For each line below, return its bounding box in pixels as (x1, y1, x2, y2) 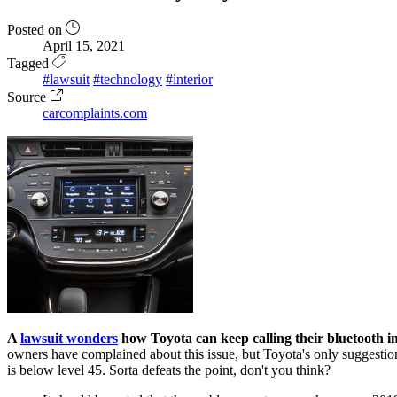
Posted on (7, 21, 66, 37)
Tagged (7, 55, 52, 71)
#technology (93, 71, 162, 87)
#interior (166, 71, 213, 87)
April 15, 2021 (43, 37, 125, 53)
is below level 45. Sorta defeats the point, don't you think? (7, 362, 331, 378)
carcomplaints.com (43, 105, 147, 121)
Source (7, 89, 50, 105)
